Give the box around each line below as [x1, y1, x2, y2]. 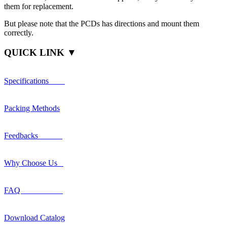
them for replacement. [4, 2, 73, 11]
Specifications [4, 77, 65, 86]
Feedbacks [4, 131, 62, 140]
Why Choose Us [4, 159, 63, 168]
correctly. [4, 28, 33, 37]
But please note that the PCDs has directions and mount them [4, 19, 199, 28]
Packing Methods [4, 104, 60, 113]
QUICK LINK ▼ [4, 47, 77, 58]
